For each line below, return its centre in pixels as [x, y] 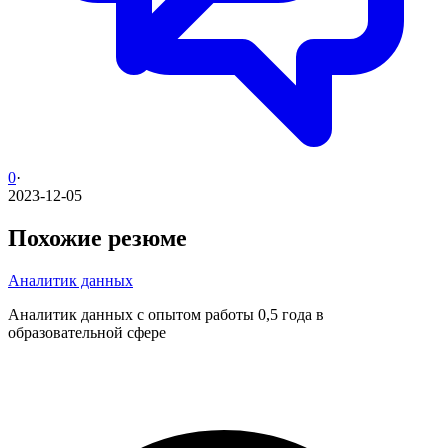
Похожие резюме [97, 237]
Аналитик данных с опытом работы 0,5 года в [166, 314]
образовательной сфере [87, 332]
